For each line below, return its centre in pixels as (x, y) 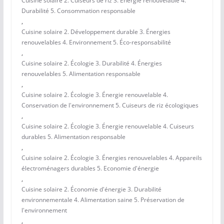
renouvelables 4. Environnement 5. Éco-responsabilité (96, 42)
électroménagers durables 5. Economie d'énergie (90, 168)
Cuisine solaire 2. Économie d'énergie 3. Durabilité (91, 189)
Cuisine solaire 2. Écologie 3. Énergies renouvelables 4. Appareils (111, 158)
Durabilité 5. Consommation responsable (78, 11)
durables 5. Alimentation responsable (73, 137)
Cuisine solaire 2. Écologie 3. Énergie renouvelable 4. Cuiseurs (107, 126)
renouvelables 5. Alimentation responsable (81, 74)
